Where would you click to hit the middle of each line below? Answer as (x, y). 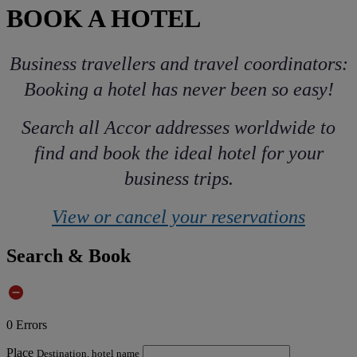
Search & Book (69, 255)
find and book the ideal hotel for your (178, 153)
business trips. (178, 178)
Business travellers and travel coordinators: (178, 63)
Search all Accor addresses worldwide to (178, 127)
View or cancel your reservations (178, 216)
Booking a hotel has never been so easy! (178, 89)
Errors (31, 324)
